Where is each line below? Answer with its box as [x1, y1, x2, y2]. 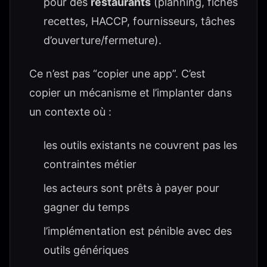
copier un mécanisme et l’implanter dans [29, 86, 232, 99]
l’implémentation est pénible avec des [44, 225, 232, 237]
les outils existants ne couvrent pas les [44, 139, 237, 151]
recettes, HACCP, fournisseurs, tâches [44, 15, 235, 27]
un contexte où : [29, 105, 111, 118]
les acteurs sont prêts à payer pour [44, 182, 219, 194]
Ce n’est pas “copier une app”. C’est [29, 67, 206, 80]
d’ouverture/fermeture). [44, 34, 162, 46]
